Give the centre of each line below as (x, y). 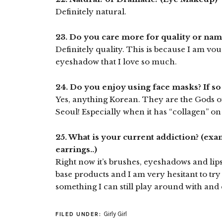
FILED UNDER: (80, 214)
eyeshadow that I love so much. (116, 62)
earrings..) (76, 149)
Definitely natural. (91, 12)
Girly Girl (115, 214)
